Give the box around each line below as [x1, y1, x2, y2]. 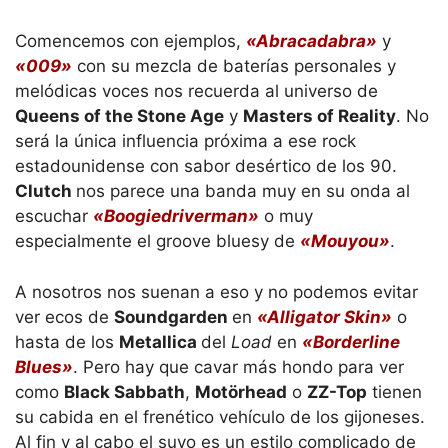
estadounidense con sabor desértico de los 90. [15, 156, 397, 177]
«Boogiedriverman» [93, 206, 259, 227]
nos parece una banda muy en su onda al [76, 181, 410, 202]
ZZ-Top [307, 381, 367, 402]
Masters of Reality [243, 106, 396, 127]
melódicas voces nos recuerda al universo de [15, 81, 378, 102]
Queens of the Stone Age [15, 106, 224, 127]
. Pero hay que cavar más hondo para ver [73, 356, 404, 377]
